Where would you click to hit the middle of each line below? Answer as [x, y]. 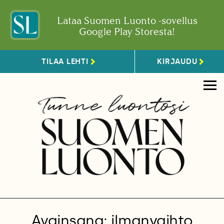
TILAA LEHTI [65, 61]
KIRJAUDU [177, 61]
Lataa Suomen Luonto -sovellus [127, 20]
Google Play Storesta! [127, 31]
